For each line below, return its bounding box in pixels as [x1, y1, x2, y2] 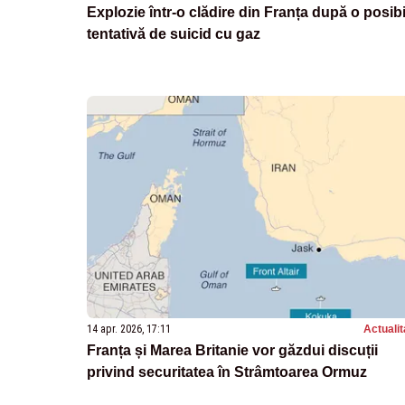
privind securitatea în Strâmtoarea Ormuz [87, 363, 367, 380]
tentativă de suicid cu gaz [87, 26, 260, 42]
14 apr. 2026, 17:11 [87, 322, 171, 335]
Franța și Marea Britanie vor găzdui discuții [87, 342, 378, 358]
